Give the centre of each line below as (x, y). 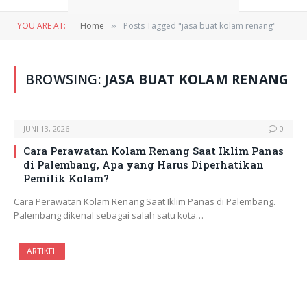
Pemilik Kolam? (66, 178)
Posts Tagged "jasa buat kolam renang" (200, 26)
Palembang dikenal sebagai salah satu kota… (109, 215)
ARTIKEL (42, 251)
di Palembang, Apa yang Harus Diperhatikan (144, 164)
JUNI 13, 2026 (46, 128)
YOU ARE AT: (41, 26)
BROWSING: (65, 79)
